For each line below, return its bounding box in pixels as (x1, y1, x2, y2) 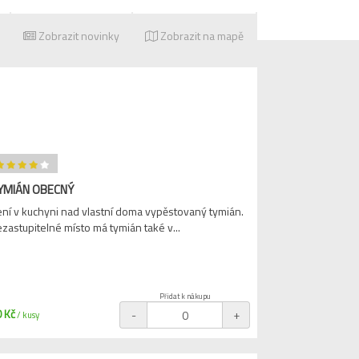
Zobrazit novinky (36, 27, 119, 44)
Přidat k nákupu (159, 291, 212, 301)
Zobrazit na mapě (158, 27, 244, 44)
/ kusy (14, 309, 39, 321)
